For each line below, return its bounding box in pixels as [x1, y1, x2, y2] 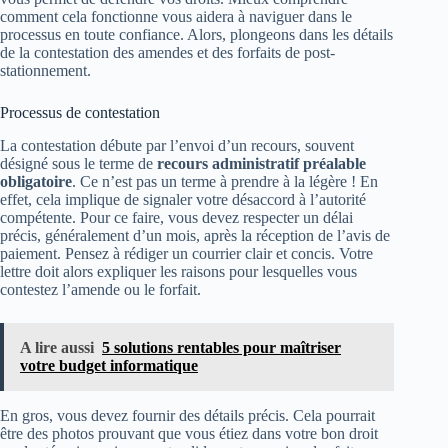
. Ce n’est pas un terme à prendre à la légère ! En [72, 172, 378, 190]
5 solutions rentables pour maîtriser [102, 338, 341, 356]
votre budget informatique [20, 356, 198, 374]
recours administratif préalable [157, 154, 366, 172]
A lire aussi [20, 338, 94, 356]
